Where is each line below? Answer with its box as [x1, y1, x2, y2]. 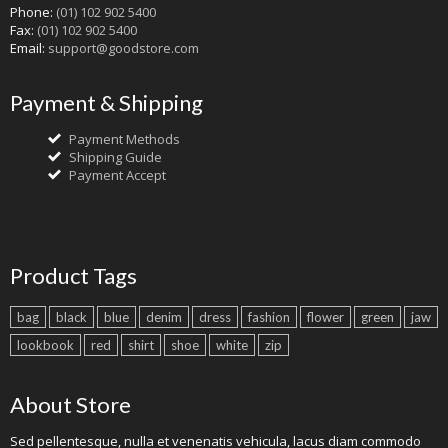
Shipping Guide [69, 148, 162, 166]
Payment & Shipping [10, 89, 203, 116]
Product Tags [10, 262, 137, 289]
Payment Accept [69, 166, 166, 184]
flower [307, 309, 344, 325]
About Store [10, 391, 131, 418]
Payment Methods [69, 130, 180, 148]
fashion [248, 309, 290, 325]
